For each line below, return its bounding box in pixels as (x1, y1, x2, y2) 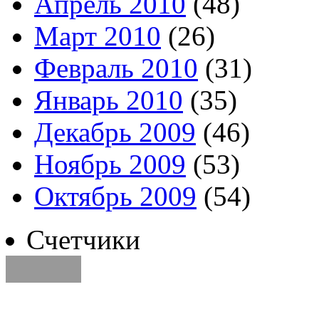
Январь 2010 (34, 84, 183, 115)
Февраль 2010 (34, 52, 198, 83)
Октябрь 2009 (34, 180, 197, 211)
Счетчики (26, 224, 140, 255)
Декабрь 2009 (34, 116, 196, 147)
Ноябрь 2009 (34, 148, 186, 179)
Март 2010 (34, 20, 161, 51)
